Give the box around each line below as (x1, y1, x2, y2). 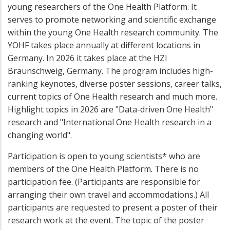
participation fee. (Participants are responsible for (8, 176, 200, 188)
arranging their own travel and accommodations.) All (8, 189, 209, 201)
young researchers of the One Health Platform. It (8, 1, 197, 13)
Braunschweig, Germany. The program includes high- (8, 65, 213, 77)
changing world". (8, 129, 74, 141)
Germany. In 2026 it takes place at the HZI (8, 52, 167, 64)
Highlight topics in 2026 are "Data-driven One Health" (8, 104, 213, 116)
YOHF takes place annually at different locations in (8, 40, 200, 51)
